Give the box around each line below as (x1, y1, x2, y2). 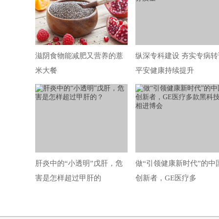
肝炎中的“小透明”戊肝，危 (35, 159, 123, 167)
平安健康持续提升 (135, 66, 194, 74)
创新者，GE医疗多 (135, 174, 197, 182)
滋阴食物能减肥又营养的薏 (35, 52, 123, 60)
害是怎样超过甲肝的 (35, 174, 101, 182)
